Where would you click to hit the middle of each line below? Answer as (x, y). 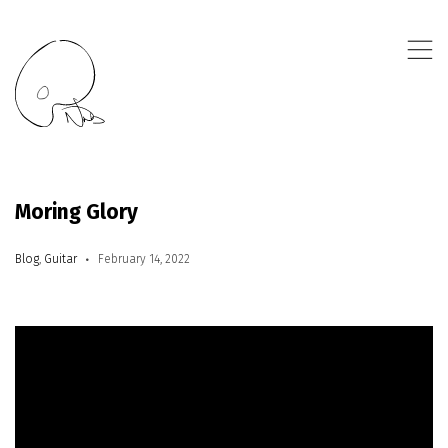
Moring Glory (76, 212)
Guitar (60, 259)
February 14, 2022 (144, 259)
